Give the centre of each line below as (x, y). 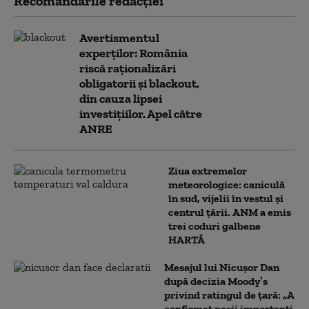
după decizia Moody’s (216, 281)
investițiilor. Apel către (141, 114)
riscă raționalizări (128, 68)
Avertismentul (119, 38)
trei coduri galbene (215, 226)
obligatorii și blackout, (139, 83)
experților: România (133, 53)
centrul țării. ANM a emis (230, 212)
